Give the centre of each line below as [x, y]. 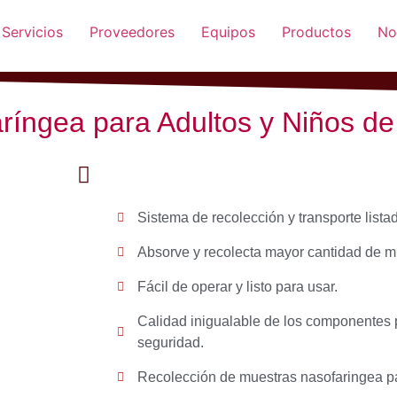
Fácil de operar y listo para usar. [237, 287]
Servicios [32, 32]
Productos [316, 32]
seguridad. [170, 343]
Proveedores [132, 32]
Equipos [228, 32]
